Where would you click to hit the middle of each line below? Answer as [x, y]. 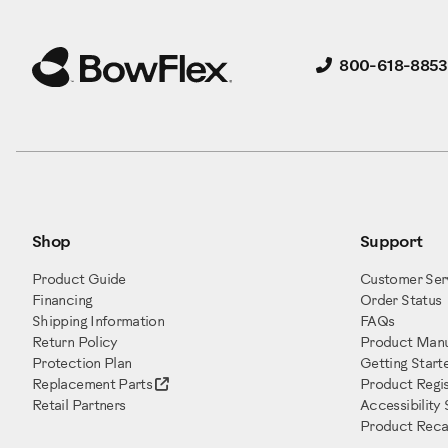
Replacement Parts [94, 386]
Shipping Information [98, 323]
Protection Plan [82, 365]
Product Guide [79, 281]
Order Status [401, 302]
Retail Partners [79, 407]
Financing [62, 302]
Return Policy [75, 344]
